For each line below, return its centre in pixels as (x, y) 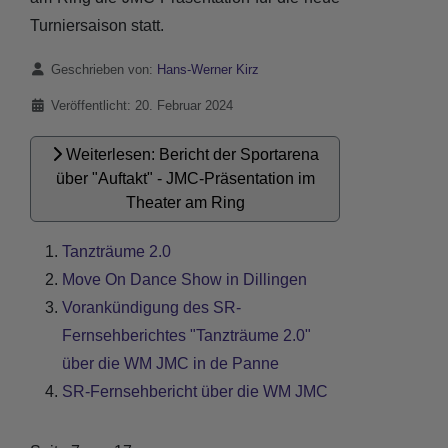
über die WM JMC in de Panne (170, 363)
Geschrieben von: (101, 69)
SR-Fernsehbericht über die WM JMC (195, 391)
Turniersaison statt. (97, 25)
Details (50, 68)
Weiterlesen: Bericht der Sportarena (190, 154)
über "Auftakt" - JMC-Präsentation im (185, 178)
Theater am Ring (185, 202)
